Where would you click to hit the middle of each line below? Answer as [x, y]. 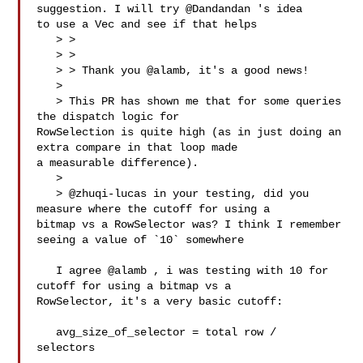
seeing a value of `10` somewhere [141, 240]
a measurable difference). [118, 163]
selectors [66, 348]
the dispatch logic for [111, 117]
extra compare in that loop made [141, 147]
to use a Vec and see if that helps [147, 24]
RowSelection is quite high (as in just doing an [189, 132]
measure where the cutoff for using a [157, 209]
